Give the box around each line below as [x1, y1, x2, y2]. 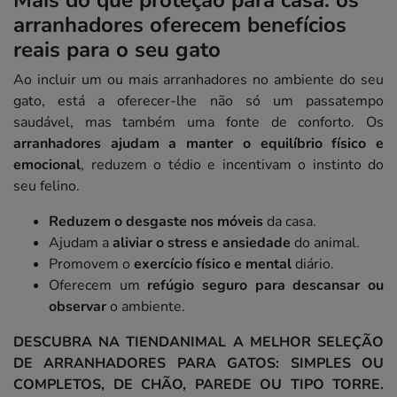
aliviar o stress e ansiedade [113, 233, 291, 253]
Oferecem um [49, 276, 148, 296]
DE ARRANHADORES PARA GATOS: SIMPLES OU [13, 354, 384, 374]
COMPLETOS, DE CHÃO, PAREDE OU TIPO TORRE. [13, 375, 384, 395]
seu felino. [13, 176, 80, 197]
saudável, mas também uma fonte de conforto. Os [13, 113, 384, 133]
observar [49, 297, 106, 317]
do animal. [291, 233, 360, 253]
